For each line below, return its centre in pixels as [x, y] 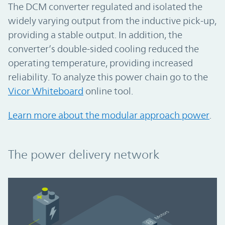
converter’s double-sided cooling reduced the [103, 48]
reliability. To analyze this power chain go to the [108, 77]
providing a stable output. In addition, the [95, 34]
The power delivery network [84, 154]
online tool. [108, 91]
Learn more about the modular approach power [109, 115]
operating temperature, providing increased [100, 63]
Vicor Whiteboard [46, 91]
